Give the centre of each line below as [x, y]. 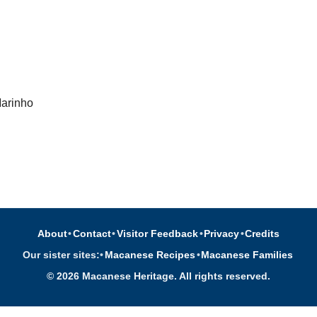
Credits [263, 234]
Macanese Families [247, 255]
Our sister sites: [62, 255]
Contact [92, 234]
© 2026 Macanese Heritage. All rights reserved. [158, 276]
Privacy [222, 234]
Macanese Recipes [150, 255]
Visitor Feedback [157, 234]
